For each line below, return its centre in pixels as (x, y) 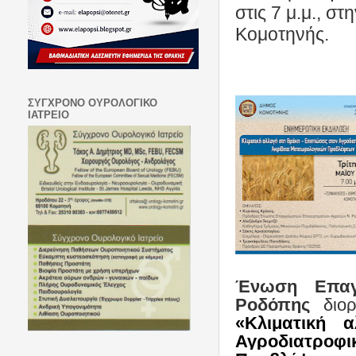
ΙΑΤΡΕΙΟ (48, 114)
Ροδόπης (273, 304)
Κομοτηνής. (282, 34)
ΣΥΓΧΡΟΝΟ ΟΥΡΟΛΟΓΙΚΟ (93, 103)
